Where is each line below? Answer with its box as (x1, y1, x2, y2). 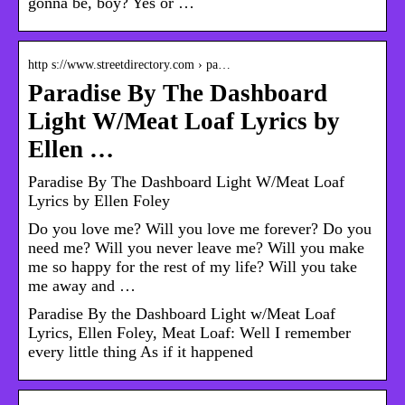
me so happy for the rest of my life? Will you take (28, 258, 357, 277)
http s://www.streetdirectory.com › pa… (28, 58, 231, 72)
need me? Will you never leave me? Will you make (28, 239, 364, 258)
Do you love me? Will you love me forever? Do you (28, 220, 372, 239)
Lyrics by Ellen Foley (28, 192, 170, 211)
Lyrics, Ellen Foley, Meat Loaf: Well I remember (28, 324, 351, 343)
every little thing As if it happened (28, 343, 253, 362)
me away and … (28, 277, 136, 296)
